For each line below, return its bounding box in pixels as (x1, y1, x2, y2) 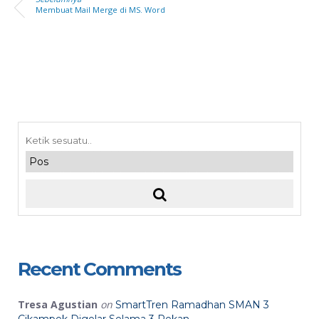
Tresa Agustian (18, 297, 98, 311)
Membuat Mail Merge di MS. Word (36, 4, 165, 15)
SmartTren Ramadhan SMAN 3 (115, 298, 269, 311)
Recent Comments (18, 257, 181, 281)
